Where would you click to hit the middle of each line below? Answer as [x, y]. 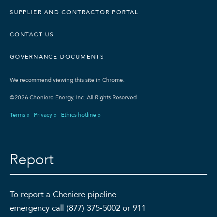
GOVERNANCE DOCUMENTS [57, 57]
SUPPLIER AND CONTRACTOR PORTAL [74, 12]
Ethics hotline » [81, 115]
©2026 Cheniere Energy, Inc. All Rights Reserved [73, 97]
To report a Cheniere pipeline [63, 194]
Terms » [20, 115]
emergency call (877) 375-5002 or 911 [78, 208]
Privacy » [45, 115]
